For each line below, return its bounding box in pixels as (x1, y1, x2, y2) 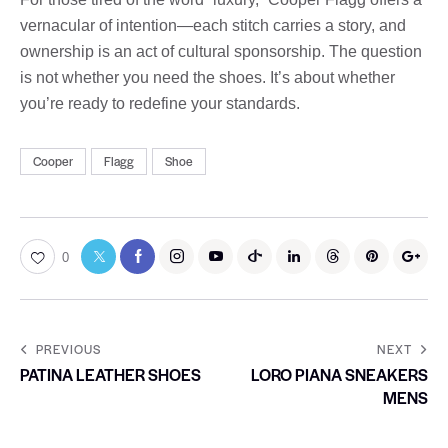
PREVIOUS (36, 339, 101, 358)
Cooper (33, 152, 73, 171)
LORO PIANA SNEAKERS (251, 362, 428, 386)
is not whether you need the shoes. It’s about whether (20, 68, 395, 86)
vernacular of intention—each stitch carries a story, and (20, 16, 406, 34)
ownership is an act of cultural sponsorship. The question (20, 42, 422, 60)
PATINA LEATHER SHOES (20, 362, 201, 386)
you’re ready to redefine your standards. (20, 94, 300, 112)
